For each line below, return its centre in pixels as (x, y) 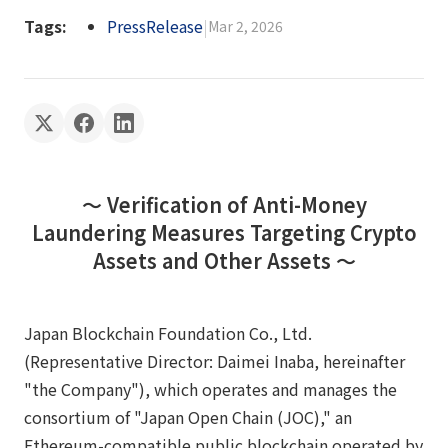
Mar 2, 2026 (245, 26)
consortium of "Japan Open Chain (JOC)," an (188, 417)
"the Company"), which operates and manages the (210, 389)
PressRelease (155, 26)
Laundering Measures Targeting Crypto (224, 232)
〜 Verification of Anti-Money (224, 204)
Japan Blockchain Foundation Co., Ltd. (168, 333)
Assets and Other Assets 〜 (224, 260)
